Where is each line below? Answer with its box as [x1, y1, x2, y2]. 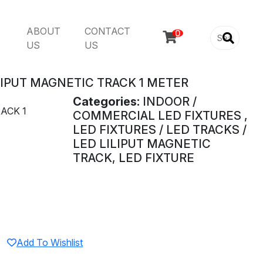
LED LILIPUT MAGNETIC [73, 137, 211, 151]
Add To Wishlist [16, 237, 83, 249]
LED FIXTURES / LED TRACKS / [73, 123, 247, 137]
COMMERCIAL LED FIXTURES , [73, 109, 248, 123]
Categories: [73, 95, 140, 109]
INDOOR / [140, 95, 197, 109]
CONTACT [85, 25, 131, 37]
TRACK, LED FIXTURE [73, 151, 194, 166]
